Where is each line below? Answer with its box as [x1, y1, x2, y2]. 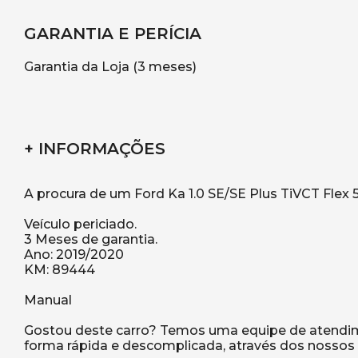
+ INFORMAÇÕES [24, 139, 165, 159]
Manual [24, 292, 72, 308]
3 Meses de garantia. [24, 232, 157, 248]
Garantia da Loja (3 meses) [24, 59, 197, 75]
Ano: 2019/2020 [24, 247, 124, 263]
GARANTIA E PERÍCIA [24, 24, 201, 44]
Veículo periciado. [24, 217, 137, 233]
